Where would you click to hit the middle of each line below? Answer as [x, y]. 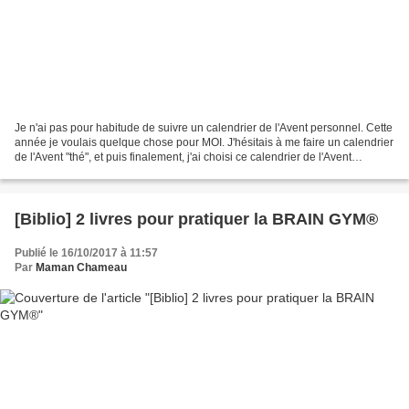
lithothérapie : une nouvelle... [86, 172]
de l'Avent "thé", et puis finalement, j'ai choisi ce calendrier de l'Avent [183, 157]
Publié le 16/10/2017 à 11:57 [86, 253]
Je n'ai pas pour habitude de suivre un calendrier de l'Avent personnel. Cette [204, 128]
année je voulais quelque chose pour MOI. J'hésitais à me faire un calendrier [204, 143]
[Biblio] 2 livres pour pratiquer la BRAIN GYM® [196, 220]
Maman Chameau [81, 268]
